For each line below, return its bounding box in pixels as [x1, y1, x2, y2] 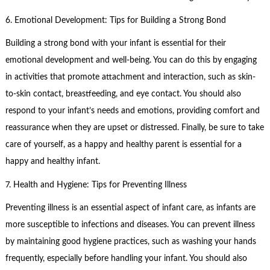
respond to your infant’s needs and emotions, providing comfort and [5, 107, 260, 116]
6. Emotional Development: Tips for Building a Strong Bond [5, 16, 226, 25]
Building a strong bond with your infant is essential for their [5, 39, 226, 48]
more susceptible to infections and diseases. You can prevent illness [5, 221, 255, 230]
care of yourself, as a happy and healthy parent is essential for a [5, 140, 242, 149]
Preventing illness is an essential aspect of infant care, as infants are [5, 204, 256, 213]
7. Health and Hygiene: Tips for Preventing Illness [5, 180, 187, 189]
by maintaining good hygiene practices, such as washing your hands [5, 237, 256, 246]
